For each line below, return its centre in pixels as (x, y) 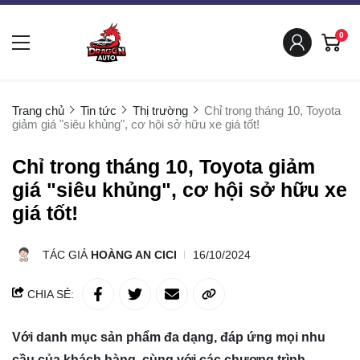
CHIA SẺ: (49, 295)
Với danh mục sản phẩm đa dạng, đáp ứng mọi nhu (169, 337)
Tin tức (98, 111)
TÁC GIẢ (67, 255)
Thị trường (160, 111)
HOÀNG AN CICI (134, 255)
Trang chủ (38, 111)
